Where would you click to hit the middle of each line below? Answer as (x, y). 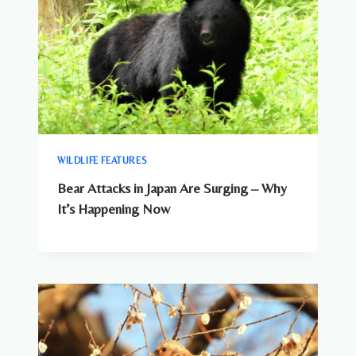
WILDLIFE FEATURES (103, 161)
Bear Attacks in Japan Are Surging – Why (172, 189)
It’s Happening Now (114, 209)
